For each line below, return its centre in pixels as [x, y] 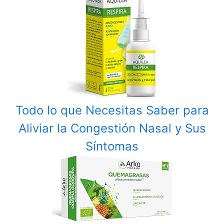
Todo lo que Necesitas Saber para [112, 110]
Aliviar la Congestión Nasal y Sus [112, 128]
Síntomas [112, 146]
